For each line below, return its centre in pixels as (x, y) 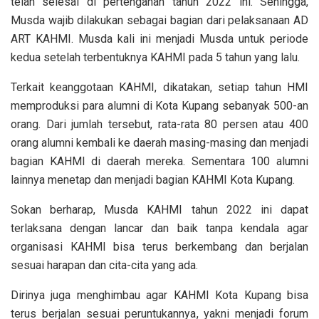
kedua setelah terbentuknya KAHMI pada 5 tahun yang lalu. (155, 57)
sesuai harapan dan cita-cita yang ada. (104, 265)
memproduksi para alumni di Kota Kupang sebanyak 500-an (159, 105)
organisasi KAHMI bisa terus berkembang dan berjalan (159, 246)
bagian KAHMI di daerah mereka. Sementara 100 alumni (159, 161)
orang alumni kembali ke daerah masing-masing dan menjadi (159, 142)
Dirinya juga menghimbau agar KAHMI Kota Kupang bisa (159, 295)
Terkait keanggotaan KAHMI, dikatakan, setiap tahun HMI (159, 87)
